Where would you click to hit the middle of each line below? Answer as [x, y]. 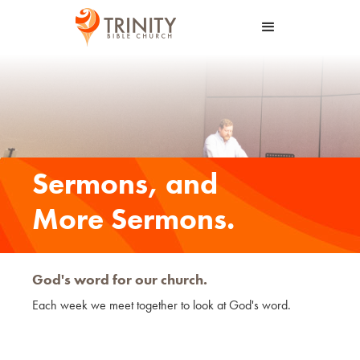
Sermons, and [125, 183]
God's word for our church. [120, 279]
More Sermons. [133, 219]
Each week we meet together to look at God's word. [162, 305]
